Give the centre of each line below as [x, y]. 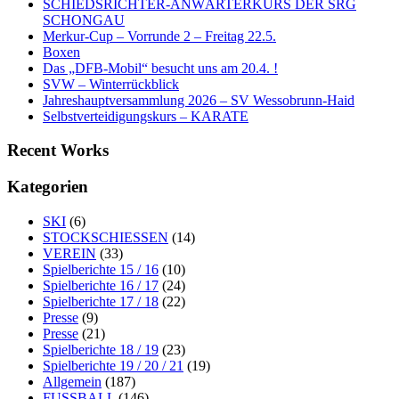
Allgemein [72, 381]
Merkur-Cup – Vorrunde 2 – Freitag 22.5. [159, 36]
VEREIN [69, 253]
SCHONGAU [84, 20]
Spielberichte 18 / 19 [101, 349]
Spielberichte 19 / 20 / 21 [113, 365]
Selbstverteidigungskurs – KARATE [146, 116]
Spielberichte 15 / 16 [101, 269]
